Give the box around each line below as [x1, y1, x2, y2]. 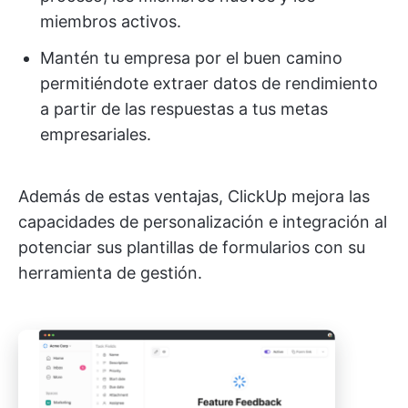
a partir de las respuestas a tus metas [40, 99, 328, 119]
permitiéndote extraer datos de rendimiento [40, 74, 378, 94]
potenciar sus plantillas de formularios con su [18, 238, 365, 258]
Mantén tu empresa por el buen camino [40, 48, 342, 68]
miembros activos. [40, 12, 181, 32]
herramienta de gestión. [18, 263, 202, 283]
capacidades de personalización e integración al [18, 212, 387, 232]
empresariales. [40, 125, 151, 145]
